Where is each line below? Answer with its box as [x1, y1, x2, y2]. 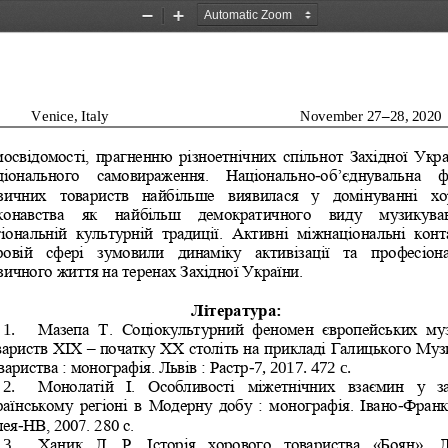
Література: [190, 299, 282, 319]
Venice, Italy [30, 106, 109, 124]
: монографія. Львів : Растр [61, 356, 249, 376]
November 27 [299, 106, 382, 124]
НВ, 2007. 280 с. [22, 413, 134, 433]
